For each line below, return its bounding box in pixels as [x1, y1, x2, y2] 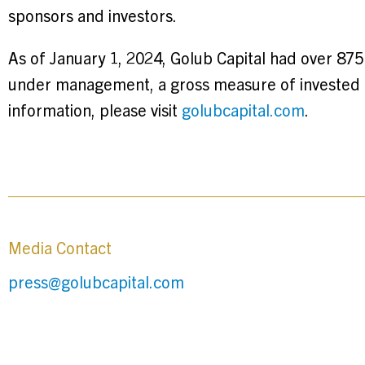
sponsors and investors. [8, 5, 177, 25]
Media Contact [8, 237, 112, 257]
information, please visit [8, 99, 182, 120]
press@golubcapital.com [8, 271, 184, 292]
